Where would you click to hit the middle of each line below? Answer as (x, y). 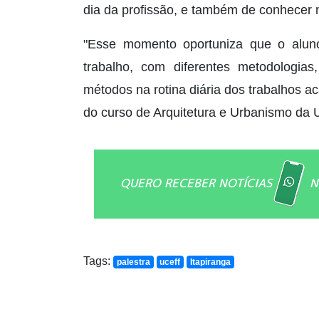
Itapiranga (210, 262)
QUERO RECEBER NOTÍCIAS (196, 183)
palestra (133, 262)
